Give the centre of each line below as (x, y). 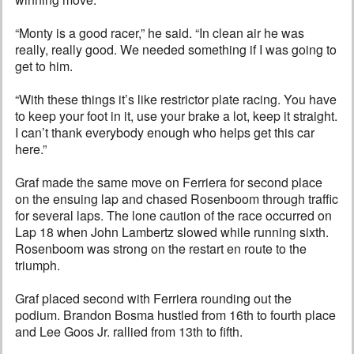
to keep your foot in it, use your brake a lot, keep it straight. (176, 116)
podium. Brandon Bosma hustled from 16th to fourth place (175, 315)
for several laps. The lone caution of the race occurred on (173, 216)
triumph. (38, 265)
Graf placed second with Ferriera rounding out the (153, 299)
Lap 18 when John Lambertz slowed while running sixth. (172, 232)
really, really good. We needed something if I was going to (176, 50)
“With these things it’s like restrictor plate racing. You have (176, 100)
